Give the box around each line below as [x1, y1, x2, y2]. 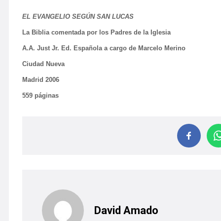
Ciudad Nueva [22, 60, 65, 68]
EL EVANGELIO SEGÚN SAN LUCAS [22, 13, 134, 20]
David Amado [94, 204, 159, 217]
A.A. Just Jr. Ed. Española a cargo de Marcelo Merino [22, 44, 185, 52]
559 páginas [22, 92, 59, 99]
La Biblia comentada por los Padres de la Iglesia [22, 29, 171, 36]
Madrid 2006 [22, 76, 59, 83]
